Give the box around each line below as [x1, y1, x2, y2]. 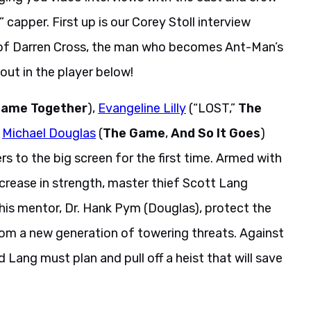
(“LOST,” [186, 100, 238, 116]
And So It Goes [171, 125, 260, 141]
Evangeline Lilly [98, 100, 186, 116]
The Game [103, 125, 165, 141]
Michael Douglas [2, 125, 96, 141]
